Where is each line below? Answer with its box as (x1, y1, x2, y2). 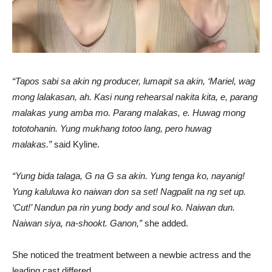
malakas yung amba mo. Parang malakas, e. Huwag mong (12, 107, 245, 118)
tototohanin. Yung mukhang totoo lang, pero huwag (12, 123, 211, 134)
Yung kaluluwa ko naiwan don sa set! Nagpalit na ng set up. (12, 186, 246, 197)
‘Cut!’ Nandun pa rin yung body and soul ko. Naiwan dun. (12, 202, 235, 212)
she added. (144, 217, 188, 228)
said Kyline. (54, 138, 100, 149)
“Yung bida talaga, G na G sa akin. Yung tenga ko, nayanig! (12, 170, 245, 181)
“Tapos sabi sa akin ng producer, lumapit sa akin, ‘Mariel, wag (12, 75, 255, 86)
